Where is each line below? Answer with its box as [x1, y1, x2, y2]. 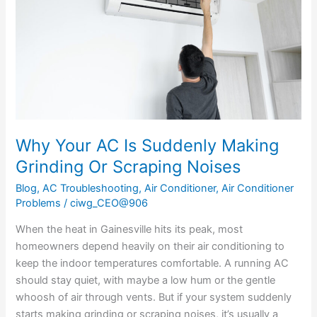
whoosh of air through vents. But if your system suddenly [16, 291, 292, 304]
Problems [16, 196, 62, 209]
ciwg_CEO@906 [70, 196, 149, 209]
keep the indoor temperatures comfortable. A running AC [16, 257, 289, 270]
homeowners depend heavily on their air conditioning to [16, 240, 285, 253]
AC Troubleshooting [42, 181, 139, 195]
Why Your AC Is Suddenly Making [16, 135, 279, 156]
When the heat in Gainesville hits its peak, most [16, 223, 243, 236]
